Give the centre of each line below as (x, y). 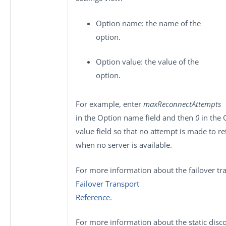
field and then (169, 118)
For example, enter (109, 104)
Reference (93, 197)
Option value (118, 62)
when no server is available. (124, 145)
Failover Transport (107, 183)
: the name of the (171, 23)
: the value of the (170, 62)
